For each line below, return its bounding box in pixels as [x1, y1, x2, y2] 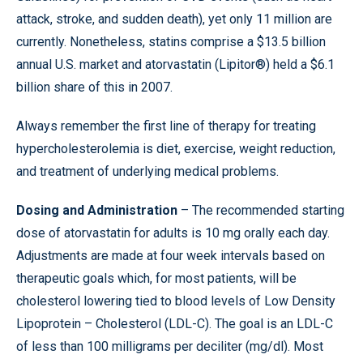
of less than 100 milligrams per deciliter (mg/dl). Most [16, 339, 323, 354]
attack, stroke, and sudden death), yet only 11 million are [16, 11, 332, 27]
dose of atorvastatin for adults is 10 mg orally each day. [16, 225, 330, 241]
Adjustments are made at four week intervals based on [16, 248, 325, 263]
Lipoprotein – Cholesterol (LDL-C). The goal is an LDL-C [16, 316, 333, 331]
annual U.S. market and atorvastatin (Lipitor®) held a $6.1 [16, 57, 335, 72]
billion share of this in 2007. [16, 79, 173, 95]
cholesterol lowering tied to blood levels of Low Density [16, 293, 335, 309]
